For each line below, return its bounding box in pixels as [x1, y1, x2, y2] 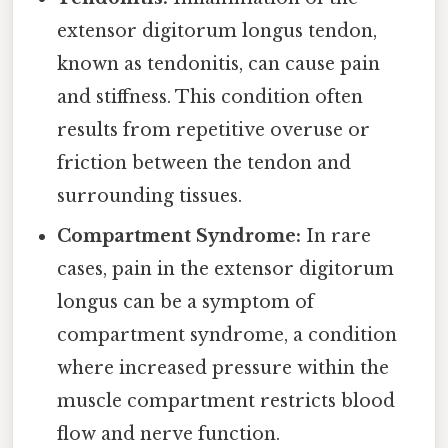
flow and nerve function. [57, 422, 281, 445]
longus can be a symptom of [57, 290, 315, 313]
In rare [301, 224, 372, 247]
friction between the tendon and [57, 151, 352, 174]
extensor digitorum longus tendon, [57, 19, 378, 42]
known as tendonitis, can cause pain [57, 52, 381, 75]
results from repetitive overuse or [57, 118, 371, 141]
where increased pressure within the [57, 356, 390, 379]
